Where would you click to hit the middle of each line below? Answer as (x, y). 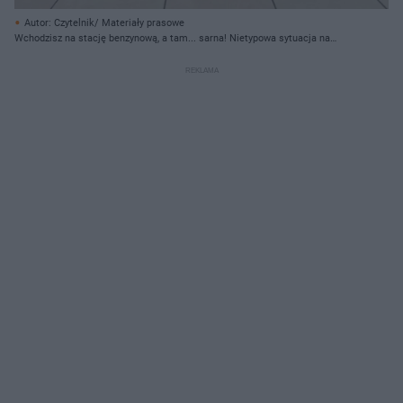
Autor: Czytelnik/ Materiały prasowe (104, 22)
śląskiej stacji (46, 53)
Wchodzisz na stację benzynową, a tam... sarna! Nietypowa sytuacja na (172, 38)
